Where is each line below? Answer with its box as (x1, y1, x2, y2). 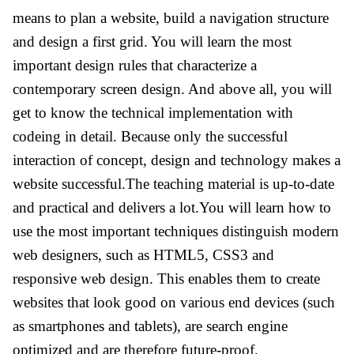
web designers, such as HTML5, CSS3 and (13, 247, 274, 263)
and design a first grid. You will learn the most (13, 33, 292, 50)
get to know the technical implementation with (13, 104, 293, 121)
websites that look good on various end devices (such (13, 294, 335, 311)
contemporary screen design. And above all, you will (13, 81, 332, 97)
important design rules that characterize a (13, 57, 257, 73)
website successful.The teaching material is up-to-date (13, 175, 334, 192)
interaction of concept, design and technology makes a (13, 152, 341, 168)
